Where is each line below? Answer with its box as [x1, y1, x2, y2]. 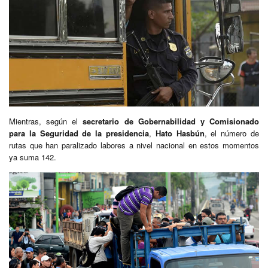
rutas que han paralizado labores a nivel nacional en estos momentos [9, 139, 259, 151]
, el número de [204, 127, 260, 139]
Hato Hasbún [155, 127, 205, 139]
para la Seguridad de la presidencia [9, 127, 149, 139]
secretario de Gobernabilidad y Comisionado [83, 115, 260, 127]
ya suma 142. [9, 151, 56, 163]
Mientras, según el [9, 115, 83, 127]
